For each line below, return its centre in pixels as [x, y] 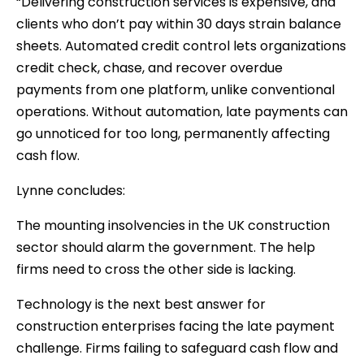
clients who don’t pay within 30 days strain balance [179, 24]
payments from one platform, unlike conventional [175, 89]
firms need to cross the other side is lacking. [156, 269]
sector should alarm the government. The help [166, 247]
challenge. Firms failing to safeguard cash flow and [177, 348]
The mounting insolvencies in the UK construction [173, 225]
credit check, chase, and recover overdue [149, 67]
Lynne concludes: [71, 190]
